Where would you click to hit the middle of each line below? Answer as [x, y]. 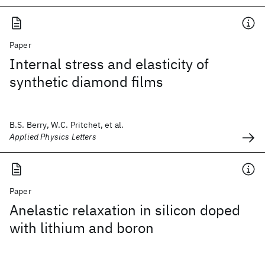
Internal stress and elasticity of [109, 64]
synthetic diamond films [86, 82]
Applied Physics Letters [53, 137]
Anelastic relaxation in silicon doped [125, 210]
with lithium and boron [82, 228]
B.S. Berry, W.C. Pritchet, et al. [67, 125]
